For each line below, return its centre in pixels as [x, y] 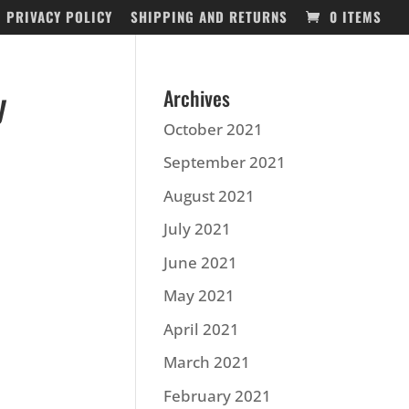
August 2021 [210, 195]
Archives [197, 97]
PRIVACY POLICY [59, 17]
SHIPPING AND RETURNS [209, 17]
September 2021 [225, 162]
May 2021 [199, 295]
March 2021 [207, 362]
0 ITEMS [356, 17]
